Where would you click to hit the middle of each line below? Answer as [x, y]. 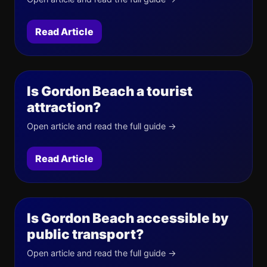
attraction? [64, 107]
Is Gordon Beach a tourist [110, 91]
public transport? [85, 234]
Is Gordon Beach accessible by [128, 218]
